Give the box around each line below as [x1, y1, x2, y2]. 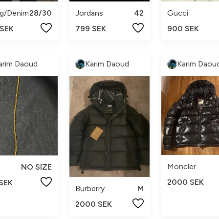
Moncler [167, 161, 196, 171]
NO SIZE [21, 162, 52, 172]
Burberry [75, 183, 105, 193]
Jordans [75, 8, 104, 18]
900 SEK [167, 23, 199, 33]
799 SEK [75, 23, 107, 33]
